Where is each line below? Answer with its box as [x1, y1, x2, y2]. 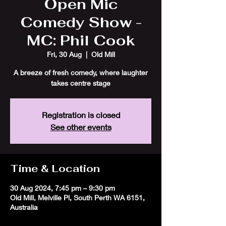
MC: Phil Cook [26, 31, 135, 49]
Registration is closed [41, 110, 120, 120]
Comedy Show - [20, 13, 142, 31]
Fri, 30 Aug [46, 50, 82, 59]
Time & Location [10, 162, 100, 175]
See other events [50, 122, 111, 132]
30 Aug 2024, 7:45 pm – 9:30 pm [10, 184, 115, 192]
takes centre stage [51, 79, 110, 87]
